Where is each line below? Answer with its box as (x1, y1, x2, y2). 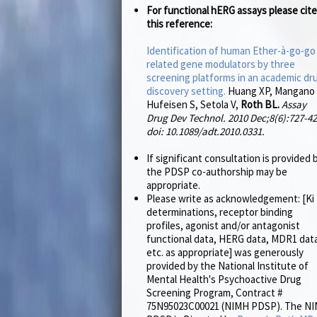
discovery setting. (146, 84, 226, 98)
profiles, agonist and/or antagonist (146, 219, 300, 233)
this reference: (146, 17, 212, 31)
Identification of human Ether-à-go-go (146, 44, 316, 58)
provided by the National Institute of (146, 259, 309, 273)
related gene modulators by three (146, 57, 295, 71)
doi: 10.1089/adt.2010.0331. (146, 125, 265, 139)
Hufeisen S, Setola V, (146, 98, 241, 112)
